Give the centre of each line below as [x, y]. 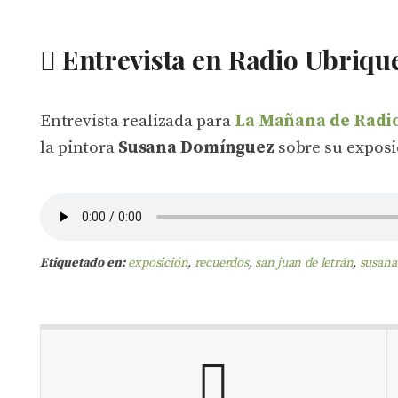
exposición [158, 263]
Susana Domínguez [196, 148]
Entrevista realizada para [137, 121]
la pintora [80, 148]
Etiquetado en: [83, 263]
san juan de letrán [304, 263]
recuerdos [221, 263]
